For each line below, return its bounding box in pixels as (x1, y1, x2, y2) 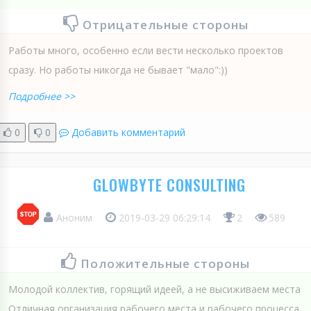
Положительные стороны (81, 255, 250, 271)
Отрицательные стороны (82, 16, 249, 33)
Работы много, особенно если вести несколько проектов (8, 43, 283, 57)
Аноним (53, 210, 95, 224)
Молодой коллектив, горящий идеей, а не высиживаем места (8, 282, 301, 296)
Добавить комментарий (72, 125, 185, 139)
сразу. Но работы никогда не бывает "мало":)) (8, 62, 228, 76)
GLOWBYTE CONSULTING (92, 173, 246, 196)
